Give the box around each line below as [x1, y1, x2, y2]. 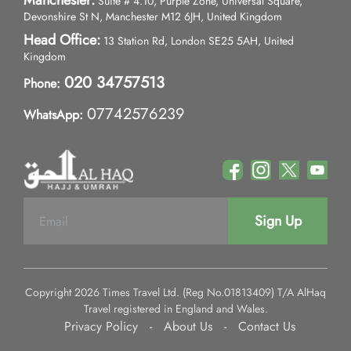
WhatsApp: [24, 106, 83, 124]
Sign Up [254, 211, 302, 231]
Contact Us [237, 317, 295, 335]
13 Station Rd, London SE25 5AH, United [100, 33, 294, 49]
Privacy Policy [63, 317, 138, 335]
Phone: [24, 74, 60, 92]
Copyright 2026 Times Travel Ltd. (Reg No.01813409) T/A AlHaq [25, 284, 326, 300]
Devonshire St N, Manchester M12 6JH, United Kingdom [24, 9, 282, 24]
